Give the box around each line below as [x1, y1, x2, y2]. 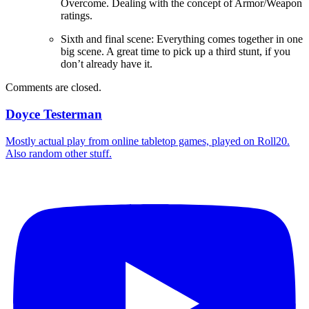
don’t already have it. [61, 58, 152, 70]
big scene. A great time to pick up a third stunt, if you [61, 46, 290, 58]
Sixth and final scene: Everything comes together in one [61, 33, 303, 46]
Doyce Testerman [6, 106, 102, 121]
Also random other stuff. [6, 147, 112, 159]
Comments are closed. [6, 81, 101, 94]
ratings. [61, 10, 92, 22]
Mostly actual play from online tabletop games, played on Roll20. [6, 134, 290, 147]
